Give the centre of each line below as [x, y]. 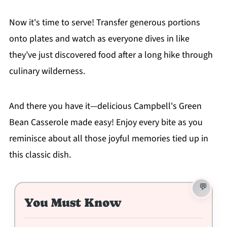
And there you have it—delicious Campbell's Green [105, 106]
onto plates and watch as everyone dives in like [99, 39]
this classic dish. [40, 155]
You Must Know [73, 203]
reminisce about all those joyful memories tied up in [108, 139]
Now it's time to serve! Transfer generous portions [104, 23]
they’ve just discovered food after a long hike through [111, 55]
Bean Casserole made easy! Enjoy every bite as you [106, 123]
